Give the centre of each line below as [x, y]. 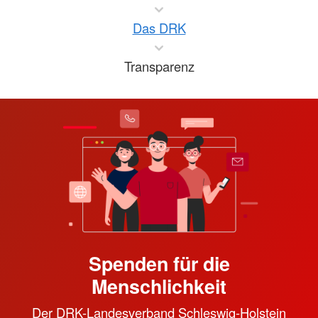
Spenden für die [159, 264]
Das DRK [159, 28]
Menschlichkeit [159, 286]
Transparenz [159, 66]
